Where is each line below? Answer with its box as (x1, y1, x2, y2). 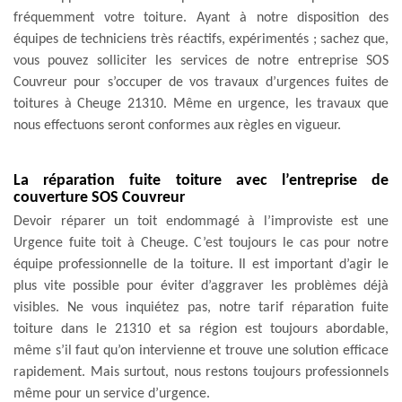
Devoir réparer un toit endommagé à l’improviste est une (13, 214, 389, 229)
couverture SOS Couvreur (13, 188, 185, 206)
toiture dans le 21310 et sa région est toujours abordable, (13, 321, 389, 336)
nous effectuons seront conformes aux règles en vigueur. (13, 118, 341, 133)
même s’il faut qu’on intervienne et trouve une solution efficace (13, 343, 389, 358)
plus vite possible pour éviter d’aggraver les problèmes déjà (13, 278, 389, 293)
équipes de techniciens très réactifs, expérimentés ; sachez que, (13, 31, 389, 47)
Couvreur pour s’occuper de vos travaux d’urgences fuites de (13, 74, 389, 90)
